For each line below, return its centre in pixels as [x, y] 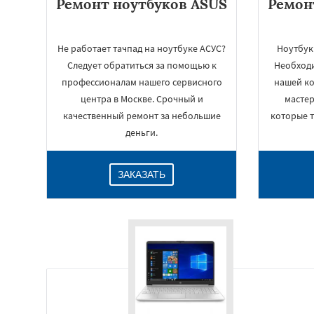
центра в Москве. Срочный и [142, 99]
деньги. [142, 132]
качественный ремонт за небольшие [142, 116]
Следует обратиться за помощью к [142, 65]
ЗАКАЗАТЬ [142, 175]
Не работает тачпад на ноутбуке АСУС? [142, 48]
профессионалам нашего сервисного [142, 82]
